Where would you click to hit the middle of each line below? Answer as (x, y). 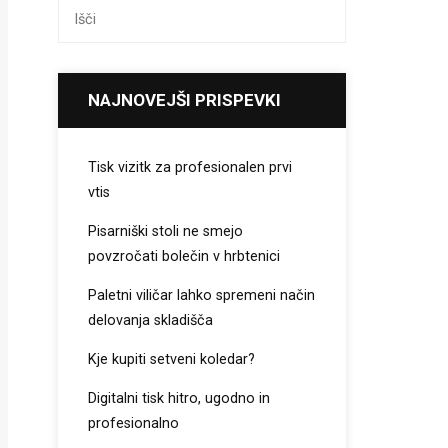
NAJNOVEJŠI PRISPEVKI (185, 100)
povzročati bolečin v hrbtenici (184, 256)
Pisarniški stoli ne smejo (166, 231)
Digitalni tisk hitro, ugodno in (179, 398)
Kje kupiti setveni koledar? (172, 359)
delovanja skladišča (151, 320)
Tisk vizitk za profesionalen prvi (190, 167)
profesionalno (134, 423)
